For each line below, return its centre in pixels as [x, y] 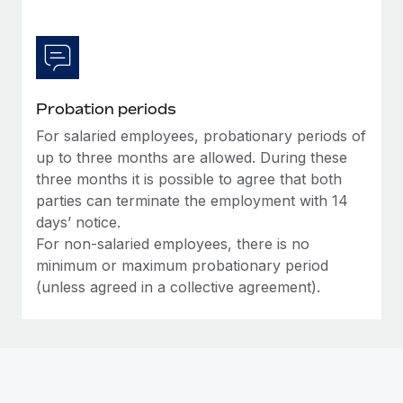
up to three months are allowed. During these [192, 157]
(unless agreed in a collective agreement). [178, 287]
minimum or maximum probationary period [182, 265]
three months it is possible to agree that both [189, 179]
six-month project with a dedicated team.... [157, 25]
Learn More [85, 61]
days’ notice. [78, 222]
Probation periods [106, 108]
